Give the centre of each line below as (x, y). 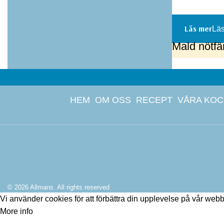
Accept (60, 211)
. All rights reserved (81, 187)
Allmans (42, 187)
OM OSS (113, 100)
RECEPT (154, 100)
